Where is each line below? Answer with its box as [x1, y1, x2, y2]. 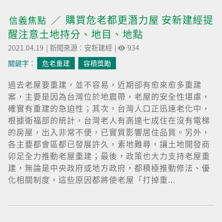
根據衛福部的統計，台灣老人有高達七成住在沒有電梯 [8, 114, 210, 126]
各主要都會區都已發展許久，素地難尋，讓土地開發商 [8, 138, 210, 150]
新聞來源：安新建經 [50, 42, 112, 53]
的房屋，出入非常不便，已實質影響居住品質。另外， [8, 126, 210, 138]
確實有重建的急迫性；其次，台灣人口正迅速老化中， [8, 102, 210, 114]
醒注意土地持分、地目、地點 [8, 27, 143, 41]
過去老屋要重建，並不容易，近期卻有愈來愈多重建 [8, 78, 202, 90]
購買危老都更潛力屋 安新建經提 [65, 12, 214, 27]
